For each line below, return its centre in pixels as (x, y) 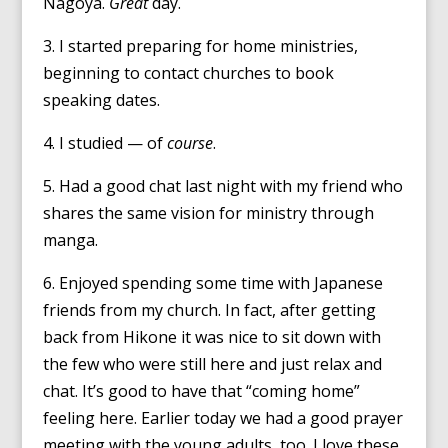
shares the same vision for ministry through (208, 213)
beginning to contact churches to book (188, 73)
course (189, 143)
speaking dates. (101, 100)
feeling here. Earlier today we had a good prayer (222, 418)
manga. (70, 240)
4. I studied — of (104, 143)
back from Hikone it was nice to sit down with (211, 337)
